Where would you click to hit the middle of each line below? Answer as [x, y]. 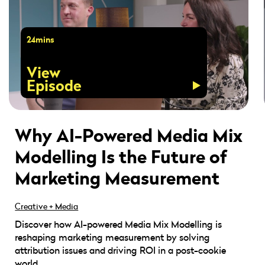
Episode [54, 86]
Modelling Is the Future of [121, 157]
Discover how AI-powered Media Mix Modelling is [119, 224]
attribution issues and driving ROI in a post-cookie [121, 251]
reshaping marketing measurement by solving [113, 237]
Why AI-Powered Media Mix [129, 135]
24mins [41, 40]
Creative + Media [47, 206]
